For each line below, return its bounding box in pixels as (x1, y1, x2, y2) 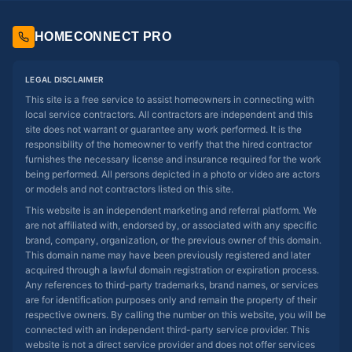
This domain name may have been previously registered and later (25, 249, 310, 261)
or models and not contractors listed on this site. (25, 183, 233, 195)
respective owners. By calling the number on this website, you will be (25, 309, 326, 321)
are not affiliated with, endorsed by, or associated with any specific (25, 219, 317, 231)
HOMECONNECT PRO (35, 30, 171, 43)
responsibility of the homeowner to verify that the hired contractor (25, 138, 312, 150)
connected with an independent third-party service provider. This (25, 324, 310, 335)
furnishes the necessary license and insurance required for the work (25, 153, 321, 165)
